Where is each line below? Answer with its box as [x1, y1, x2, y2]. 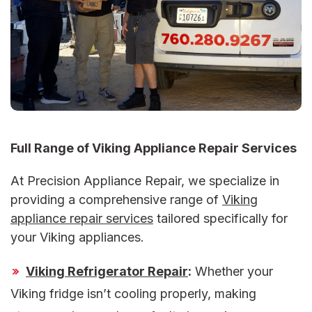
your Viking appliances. [10, 230, 148, 245]
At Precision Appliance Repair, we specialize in [10, 173, 279, 189]
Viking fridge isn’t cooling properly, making [10, 286, 256, 302]
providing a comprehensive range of [10, 192, 222, 208]
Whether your [192, 264, 273, 279]
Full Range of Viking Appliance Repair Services [10, 141, 297, 156]
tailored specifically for [153, 211, 288, 226]
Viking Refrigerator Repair [26, 264, 188, 279]
